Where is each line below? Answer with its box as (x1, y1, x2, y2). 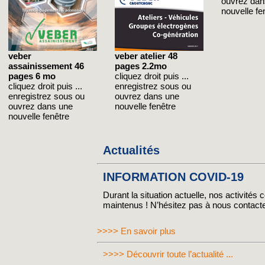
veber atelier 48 (115, 51, 177, 61)
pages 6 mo (8, 71, 56, 81)
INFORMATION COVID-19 (103, 170, 244, 183)
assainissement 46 (8, 61, 84, 71)
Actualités (103, 144, 160, 157)
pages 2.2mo (115, 61, 167, 71)
